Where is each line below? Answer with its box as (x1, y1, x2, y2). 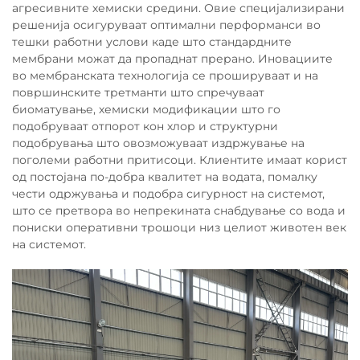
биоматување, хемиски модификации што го (12, 102, 280, 117)
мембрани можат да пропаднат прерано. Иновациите (12, 51, 333, 66)
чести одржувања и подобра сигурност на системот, (12, 186, 325, 201)
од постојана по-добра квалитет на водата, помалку (12, 170, 317, 184)
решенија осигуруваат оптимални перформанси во (12, 18, 321, 32)
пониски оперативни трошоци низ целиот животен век (12, 220, 346, 235)
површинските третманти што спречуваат (12, 85, 264, 100)
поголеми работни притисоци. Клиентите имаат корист (12, 153, 347, 167)
